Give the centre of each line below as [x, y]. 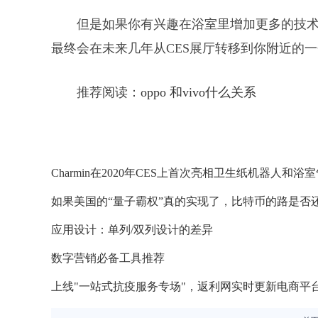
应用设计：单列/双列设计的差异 [132, 230]
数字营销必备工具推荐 [108, 258]
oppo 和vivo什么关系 [198, 92]
